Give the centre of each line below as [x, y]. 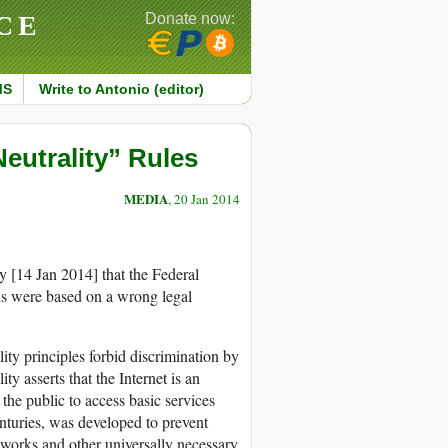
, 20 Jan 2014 [204, 199]
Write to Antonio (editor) [121, 89]
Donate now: [190, 18]
